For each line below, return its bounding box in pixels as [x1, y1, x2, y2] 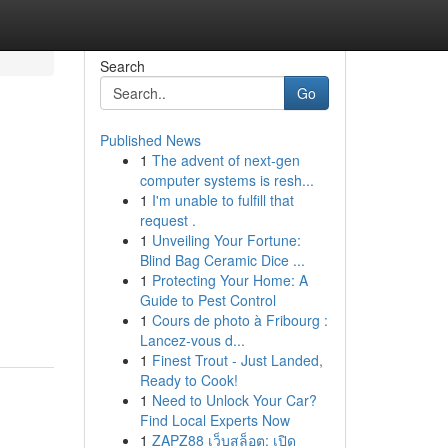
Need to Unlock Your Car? [151, 390, 317, 410]
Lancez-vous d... [139, 330, 245, 350]
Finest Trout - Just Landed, [151, 350, 323, 370]
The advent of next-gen [151, 150, 300, 170]
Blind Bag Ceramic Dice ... [139, 250, 305, 270]
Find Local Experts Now [139, 410, 290, 430]
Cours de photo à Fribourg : [151, 310, 328, 330]
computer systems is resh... [139, 170, 314, 190]
